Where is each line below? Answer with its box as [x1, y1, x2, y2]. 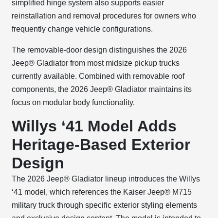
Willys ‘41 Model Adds [12, 117, 177, 135]
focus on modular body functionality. [12, 98, 135, 107]
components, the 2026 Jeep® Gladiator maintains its [12, 85, 192, 93]
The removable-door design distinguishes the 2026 [12, 46, 187, 54]
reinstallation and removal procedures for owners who [12, 12, 196, 20]
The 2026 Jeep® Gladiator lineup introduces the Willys [12, 175, 200, 183]
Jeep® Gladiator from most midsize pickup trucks [12, 59, 180, 67]
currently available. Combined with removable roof [12, 72, 184, 80]
